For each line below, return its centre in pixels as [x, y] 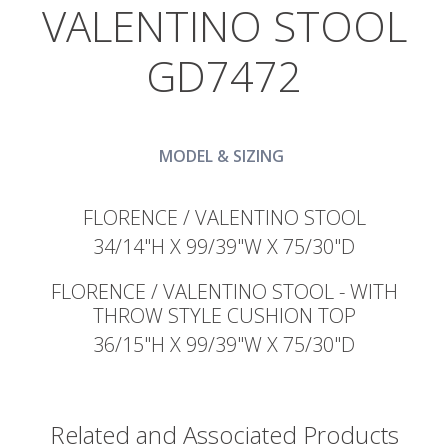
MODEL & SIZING [222, 155]
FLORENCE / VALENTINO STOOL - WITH [224, 291]
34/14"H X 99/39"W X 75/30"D [224, 246]
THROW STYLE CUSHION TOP [224, 315]
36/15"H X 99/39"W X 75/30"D [224, 344]
